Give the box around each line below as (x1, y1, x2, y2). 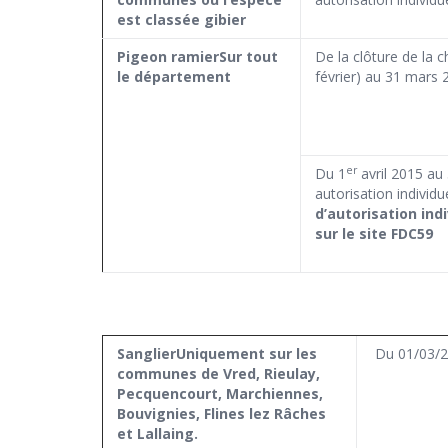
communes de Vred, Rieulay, (117, 364, 320, 384)
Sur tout (219, 47, 278, 67)
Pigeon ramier (117, 47, 219, 67)
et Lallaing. (117, 424, 198, 444)
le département (117, 67, 231, 87)
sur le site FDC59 (315, 224, 433, 244)
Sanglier (117, 344, 176, 364)
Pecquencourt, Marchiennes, (117, 384, 323, 404)
